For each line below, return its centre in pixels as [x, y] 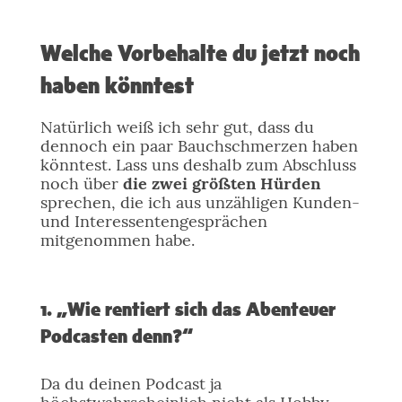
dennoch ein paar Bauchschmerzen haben [199, 146]
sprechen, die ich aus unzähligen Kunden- [200, 202]
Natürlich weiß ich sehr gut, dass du [177, 127]
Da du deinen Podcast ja [131, 384]
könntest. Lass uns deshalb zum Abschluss [198, 165]
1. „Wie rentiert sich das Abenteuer [188, 310]
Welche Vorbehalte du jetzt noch [200, 55]
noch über [81, 184]
